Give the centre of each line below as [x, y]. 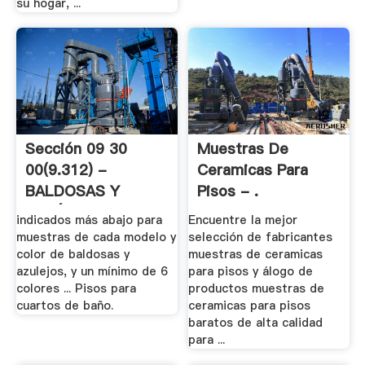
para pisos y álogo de [251, 271]
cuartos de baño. [64, 305]
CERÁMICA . [67, 213]
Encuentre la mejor [243, 220]
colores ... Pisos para [76, 288]
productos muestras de [257, 288]
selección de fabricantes [261, 237]
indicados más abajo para [89, 220]
